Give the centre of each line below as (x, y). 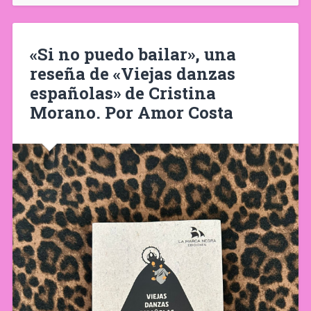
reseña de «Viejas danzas (132, 73)
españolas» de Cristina (123, 93)
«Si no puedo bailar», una (133, 54)
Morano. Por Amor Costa (131, 112)
